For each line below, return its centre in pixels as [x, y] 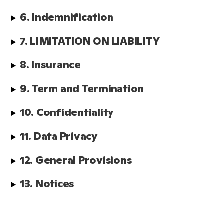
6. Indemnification [66, 17]
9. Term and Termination [82, 88]
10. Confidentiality [67, 112]
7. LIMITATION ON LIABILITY [89, 41]
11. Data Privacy [58, 136]
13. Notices [47, 184]
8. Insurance [50, 65]
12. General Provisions [78, 160]
